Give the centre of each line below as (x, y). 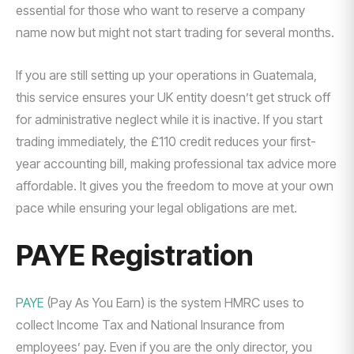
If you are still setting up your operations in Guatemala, (166, 75)
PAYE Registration (135, 255)
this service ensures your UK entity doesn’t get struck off (173, 97)
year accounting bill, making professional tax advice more (176, 164)
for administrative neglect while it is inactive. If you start (169, 119)
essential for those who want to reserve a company (160, 10)
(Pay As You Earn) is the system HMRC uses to (175, 303)
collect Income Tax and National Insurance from (150, 325)
